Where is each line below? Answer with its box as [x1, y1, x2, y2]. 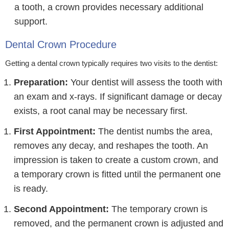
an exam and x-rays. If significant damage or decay [14, 91, 222, 102]
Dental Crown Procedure [5, 39, 117, 50]
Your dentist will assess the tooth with [68, 77, 222, 87]
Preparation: [14, 77, 68, 87]
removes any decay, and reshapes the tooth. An [14, 141, 208, 151]
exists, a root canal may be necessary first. [14, 106, 188, 116]
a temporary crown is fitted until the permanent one [14, 169, 221, 179]
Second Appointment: [14, 204, 109, 214]
